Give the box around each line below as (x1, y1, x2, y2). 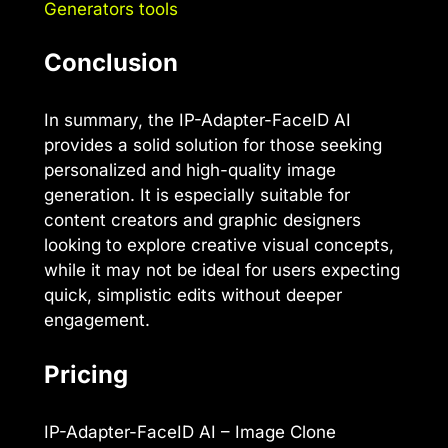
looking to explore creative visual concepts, (44, 235, 394, 256)
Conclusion (44, 48, 178, 78)
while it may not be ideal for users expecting (44, 260, 400, 281)
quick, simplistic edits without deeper (44, 285, 342, 306)
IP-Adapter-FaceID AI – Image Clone (44, 421, 336, 442)
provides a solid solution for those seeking (44, 135, 382, 156)
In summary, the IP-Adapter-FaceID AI (44, 110, 351, 131)
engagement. (44, 310, 150, 331)
